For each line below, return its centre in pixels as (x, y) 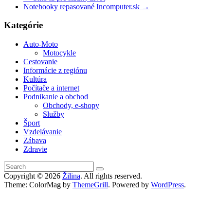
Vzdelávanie (43, 131)
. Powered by (129, 184)
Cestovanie (40, 61)
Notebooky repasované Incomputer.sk (82, 6)
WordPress (167, 184)
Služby (54, 114)
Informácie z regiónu (55, 70)
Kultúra (35, 79)
